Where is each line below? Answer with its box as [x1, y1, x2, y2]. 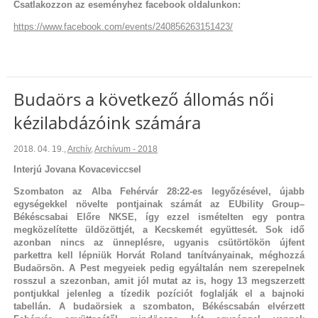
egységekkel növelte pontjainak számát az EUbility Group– [13, 198, 305, 209]
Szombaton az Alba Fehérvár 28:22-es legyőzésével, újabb [13, 185, 305, 197]
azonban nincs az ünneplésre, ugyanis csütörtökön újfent [13, 236, 305, 248]
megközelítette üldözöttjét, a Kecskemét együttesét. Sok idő [13, 224, 305, 235]
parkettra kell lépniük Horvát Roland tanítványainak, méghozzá [13, 249, 305, 261]
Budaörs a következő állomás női [13, 87, 274, 111]
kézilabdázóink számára [13, 110, 201, 134]
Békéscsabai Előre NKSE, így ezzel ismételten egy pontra [13, 211, 305, 222]
